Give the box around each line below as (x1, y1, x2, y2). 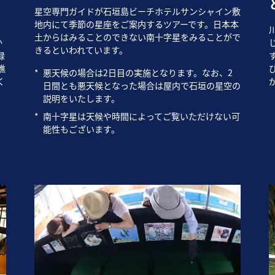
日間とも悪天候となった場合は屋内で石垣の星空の (42, 79, 241, 92)
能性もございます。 (42, 123, 120, 136)
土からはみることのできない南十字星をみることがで (34, 31, 241, 44)
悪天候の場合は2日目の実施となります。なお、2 (42, 66, 233, 79)
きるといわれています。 (34, 44, 128, 56)
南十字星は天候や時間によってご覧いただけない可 (42, 110, 240, 123)
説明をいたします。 (42, 92, 120, 105)
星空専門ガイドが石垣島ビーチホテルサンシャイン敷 (34, 5, 241, 18)
